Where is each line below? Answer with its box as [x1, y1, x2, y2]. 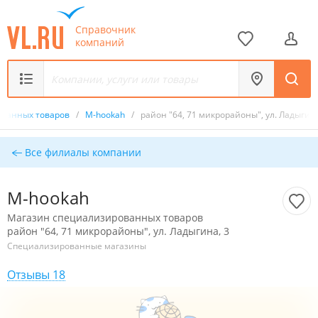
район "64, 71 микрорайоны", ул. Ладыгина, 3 [7, 224, 229, 238]
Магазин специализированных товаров [7, 211, 203, 224]
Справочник [75, 22, 136, 36]
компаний [75, 35, 124, 49]
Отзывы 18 [7, 267, 65, 283]
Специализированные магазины [7, 240, 146, 252]
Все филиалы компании [21, 146, 141, 159]
